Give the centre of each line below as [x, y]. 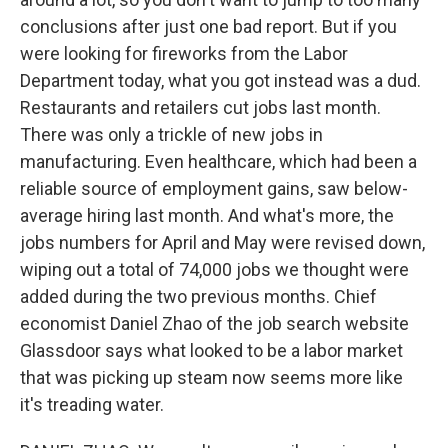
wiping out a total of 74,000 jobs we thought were [214, 269]
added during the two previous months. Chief [198, 296]
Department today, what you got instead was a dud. [220, 80]
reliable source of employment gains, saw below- [214, 188]
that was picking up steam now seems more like [211, 377]
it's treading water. [92, 404]
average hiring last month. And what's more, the [207, 215]
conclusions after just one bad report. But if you [208, 26]
